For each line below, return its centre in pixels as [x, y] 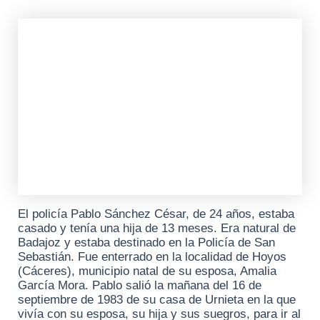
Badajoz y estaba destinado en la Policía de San [146, 243]
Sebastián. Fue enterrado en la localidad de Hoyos [152, 257]
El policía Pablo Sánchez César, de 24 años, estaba [156, 214]
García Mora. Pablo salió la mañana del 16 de [140, 286]
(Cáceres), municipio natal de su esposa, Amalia [147, 271]
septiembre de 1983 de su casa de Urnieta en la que [157, 300]
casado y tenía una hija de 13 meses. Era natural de [157, 229]
